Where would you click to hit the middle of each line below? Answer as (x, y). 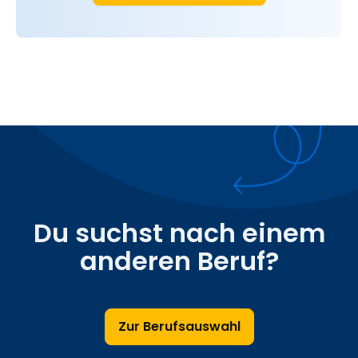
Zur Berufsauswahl (179, 326)
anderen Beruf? (179, 261)
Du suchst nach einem (179, 233)
